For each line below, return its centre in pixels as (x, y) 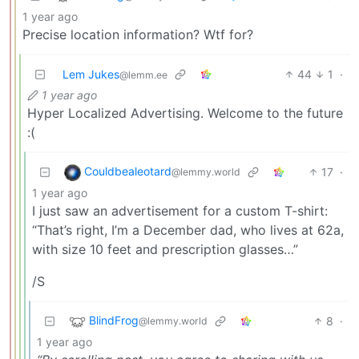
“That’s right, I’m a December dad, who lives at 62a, (188, 230)
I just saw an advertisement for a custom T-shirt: (180, 210)
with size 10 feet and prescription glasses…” (165, 249)
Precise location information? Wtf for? (138, 34)
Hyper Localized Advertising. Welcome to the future (185, 113)
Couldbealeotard (128, 171)
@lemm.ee (143, 75)
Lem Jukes (91, 74)
